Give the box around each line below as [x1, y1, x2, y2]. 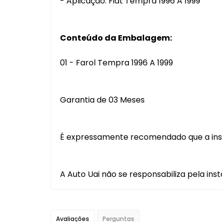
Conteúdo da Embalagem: [60, 32, 173, 44]
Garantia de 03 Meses [60, 94, 145, 106]
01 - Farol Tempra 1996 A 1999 [60, 57, 173, 68]
